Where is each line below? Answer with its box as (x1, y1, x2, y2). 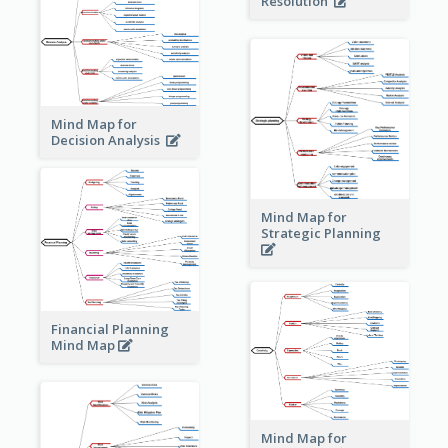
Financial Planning (50, 320, 169, 339)
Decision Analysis (50, 131, 166, 150)
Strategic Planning (260, 224, 387, 243)
